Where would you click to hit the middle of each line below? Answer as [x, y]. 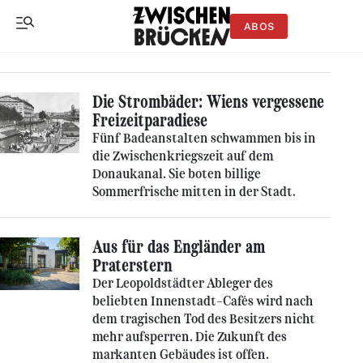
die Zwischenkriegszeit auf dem [183, 156]
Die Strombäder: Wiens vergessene [208, 102]
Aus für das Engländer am [179, 247]
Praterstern [132, 265]
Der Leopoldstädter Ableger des [183, 283]
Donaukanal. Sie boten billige [177, 174]
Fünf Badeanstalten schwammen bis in [204, 138]
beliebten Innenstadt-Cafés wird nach [203, 301]
